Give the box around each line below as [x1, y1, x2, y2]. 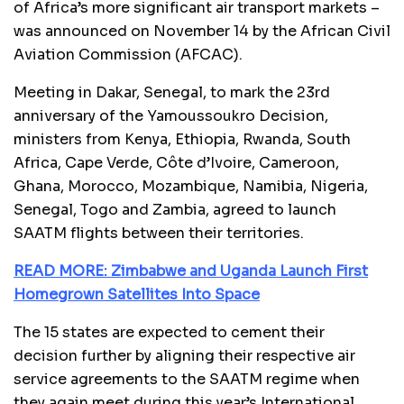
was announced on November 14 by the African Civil [14, 21, 390, 41]
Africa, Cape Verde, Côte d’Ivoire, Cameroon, [14, 152, 339, 172]
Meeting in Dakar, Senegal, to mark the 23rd [14, 82, 330, 102]
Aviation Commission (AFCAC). [14, 44, 246, 64]
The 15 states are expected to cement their [14, 322, 325, 342]
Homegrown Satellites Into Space [14, 284, 260, 304]
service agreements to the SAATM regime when [14, 369, 360, 389]
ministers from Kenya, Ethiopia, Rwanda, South [14, 129, 351, 149]
